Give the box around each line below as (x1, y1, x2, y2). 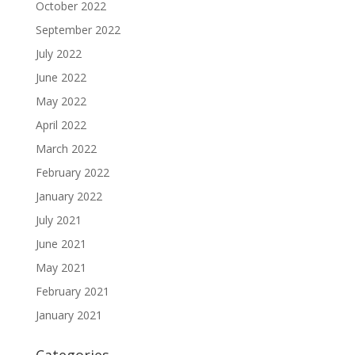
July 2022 (35, 45, 82, 61)
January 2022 (35, 188, 102, 204)
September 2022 (35, 21, 120, 37)
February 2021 (35, 283, 109, 299)
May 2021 (35, 259, 86, 275)
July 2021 (35, 212, 82, 227)
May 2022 (35, 93, 86, 109)
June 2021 (35, 235, 86, 251)
